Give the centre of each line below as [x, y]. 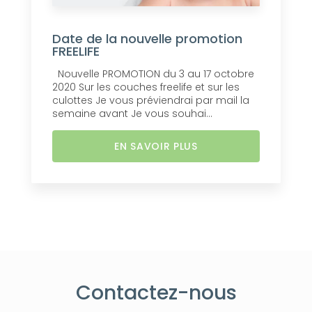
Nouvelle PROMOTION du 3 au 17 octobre [153, 74]
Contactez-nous [156, 293]
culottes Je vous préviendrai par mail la [151, 101]
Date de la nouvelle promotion [147, 39]
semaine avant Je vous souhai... [132, 114]
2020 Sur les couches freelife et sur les [146, 87]
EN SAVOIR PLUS [156, 147]
